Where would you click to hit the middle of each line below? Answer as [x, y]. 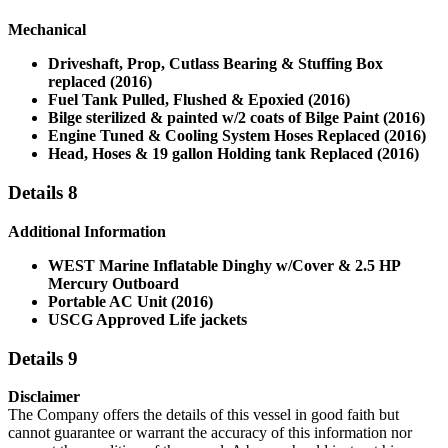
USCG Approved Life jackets [147, 319]
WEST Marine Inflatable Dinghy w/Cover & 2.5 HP [224, 265]
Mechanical [47, 30]
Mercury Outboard [113, 283]
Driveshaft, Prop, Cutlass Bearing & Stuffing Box [215, 64]
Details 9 [43, 358]
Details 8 [43, 193]
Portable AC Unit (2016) [130, 301]
